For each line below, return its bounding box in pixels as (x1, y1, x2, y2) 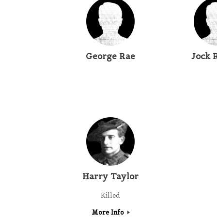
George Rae (86, 50, 135, 62)
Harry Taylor (82, 171, 139, 182)
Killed (101, 191, 120, 200)
